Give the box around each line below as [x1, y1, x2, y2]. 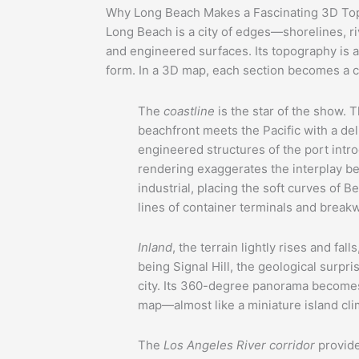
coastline [163, 103, 215, 119]
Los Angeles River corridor [163, 337, 315, 353]
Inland [138, 239, 172, 255]
